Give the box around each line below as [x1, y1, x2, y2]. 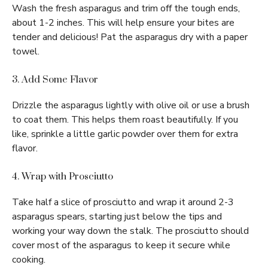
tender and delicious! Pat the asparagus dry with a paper [12, 31, 248, 44]
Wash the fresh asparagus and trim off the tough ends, [12, 2, 240, 16]
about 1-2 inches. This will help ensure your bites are [12, 16, 234, 30]
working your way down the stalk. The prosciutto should [12, 224, 249, 238]
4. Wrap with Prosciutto [12, 170, 113, 183]
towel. [12, 45, 39, 59]
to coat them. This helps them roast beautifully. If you [12, 113, 238, 127]
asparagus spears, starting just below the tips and [12, 210, 222, 224]
